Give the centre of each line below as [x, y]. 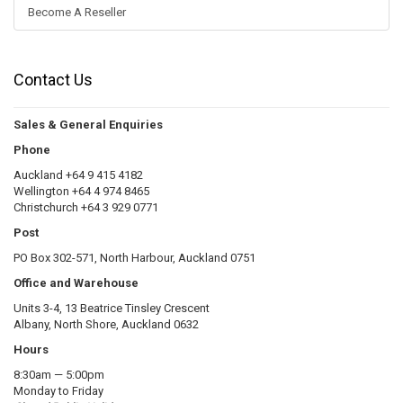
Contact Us [53, 80]
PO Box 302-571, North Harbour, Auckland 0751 [134, 258]
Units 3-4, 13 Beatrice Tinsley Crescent [112, 308]
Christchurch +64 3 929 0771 [86, 207]
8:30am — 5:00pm [59, 375]
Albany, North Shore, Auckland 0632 [106, 324]
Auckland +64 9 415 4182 [78, 175]
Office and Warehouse [76, 283]
